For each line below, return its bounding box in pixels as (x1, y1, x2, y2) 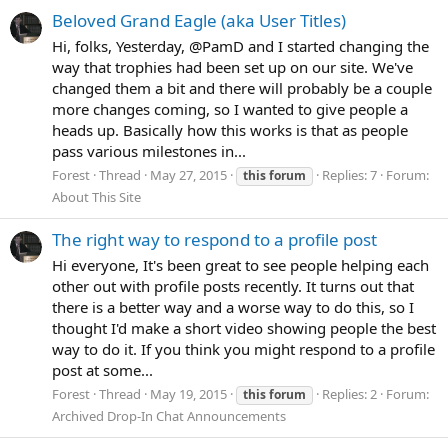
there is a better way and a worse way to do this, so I (52, 296, 414, 317)
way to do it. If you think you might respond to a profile (52, 338, 435, 359)
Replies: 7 (322, 165, 377, 184)
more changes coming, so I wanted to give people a (52, 99, 408, 120)
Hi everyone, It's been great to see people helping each (52, 254, 429, 275)
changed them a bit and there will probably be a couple (52, 78, 432, 99)
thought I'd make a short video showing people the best (52, 317, 436, 338)
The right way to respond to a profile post (52, 228, 377, 252)
